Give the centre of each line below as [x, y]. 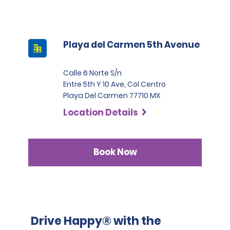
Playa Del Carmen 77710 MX [112, 95]
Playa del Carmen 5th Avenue [131, 44]
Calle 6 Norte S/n [92, 73]
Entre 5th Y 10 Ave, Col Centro [114, 84]
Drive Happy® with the [96, 221]
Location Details [101, 112]
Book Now [115, 152]
